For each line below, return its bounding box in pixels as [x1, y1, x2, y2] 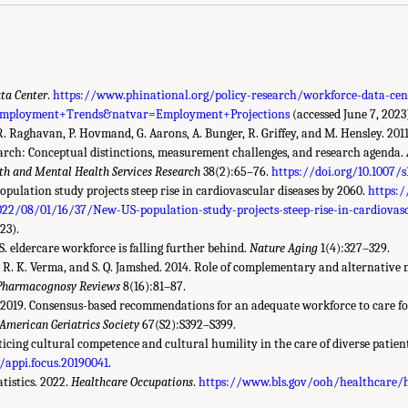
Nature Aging [250, 240, 318, 256]
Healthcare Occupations [71, 373, 193, 390]
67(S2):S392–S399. [139, 316, 237, 332]
